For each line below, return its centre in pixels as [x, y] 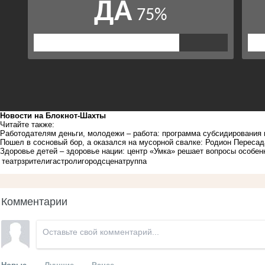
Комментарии [34, 200]
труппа [135, 161]
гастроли [66, 161]
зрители [35, 161]
